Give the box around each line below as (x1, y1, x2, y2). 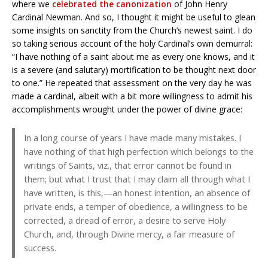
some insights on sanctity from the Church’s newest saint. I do (12, 25, 252, 36)
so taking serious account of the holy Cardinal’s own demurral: (12, 38, 252, 50)
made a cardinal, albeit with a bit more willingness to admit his (12, 90, 252, 102)
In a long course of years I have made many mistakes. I (24, 132, 241, 144)
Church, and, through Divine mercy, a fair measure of (24, 228, 234, 240)
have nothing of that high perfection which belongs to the (24, 145, 254, 158)
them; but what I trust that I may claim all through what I (24, 173, 250, 185)
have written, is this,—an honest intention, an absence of (24, 187, 250, 199)
